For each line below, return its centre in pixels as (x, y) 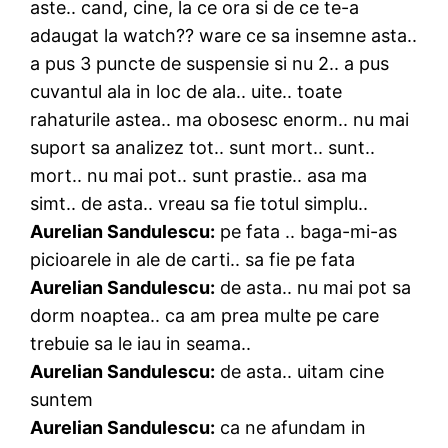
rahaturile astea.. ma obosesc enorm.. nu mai (220, 119)
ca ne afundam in (291, 427)
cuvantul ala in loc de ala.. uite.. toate (186, 91)
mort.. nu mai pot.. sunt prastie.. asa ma (199, 175)
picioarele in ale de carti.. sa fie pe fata (193, 259)
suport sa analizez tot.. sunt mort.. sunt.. (203, 147)
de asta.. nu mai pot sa (313, 287)
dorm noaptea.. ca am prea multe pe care (205, 315)
